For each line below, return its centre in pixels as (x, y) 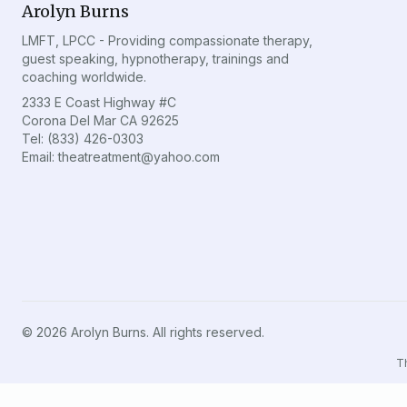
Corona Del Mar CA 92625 (100, 121)
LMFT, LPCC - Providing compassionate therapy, (167, 41)
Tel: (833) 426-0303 (83, 139)
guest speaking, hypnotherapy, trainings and (155, 59)
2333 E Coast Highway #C (99, 103)
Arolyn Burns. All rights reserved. (166, 332)
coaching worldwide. (84, 77)
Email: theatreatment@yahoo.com (121, 157)
